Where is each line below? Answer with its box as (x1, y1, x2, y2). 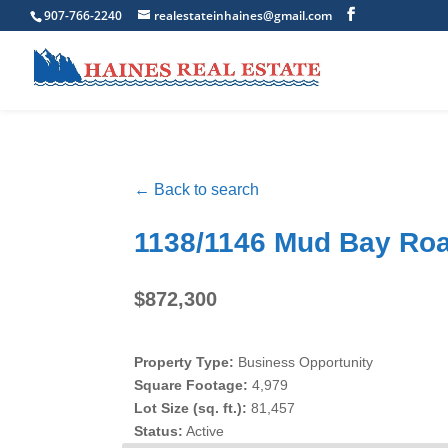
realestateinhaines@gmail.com (154, 7, 332, 24)
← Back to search (134, 180, 260, 198)
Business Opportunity (238, 354, 374, 370)
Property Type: (134, 354, 235, 370)
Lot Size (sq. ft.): (134, 400, 248, 416)
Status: (134, 423, 184, 439)
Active (186, 423, 225, 439)
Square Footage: (134, 377, 249, 393)
